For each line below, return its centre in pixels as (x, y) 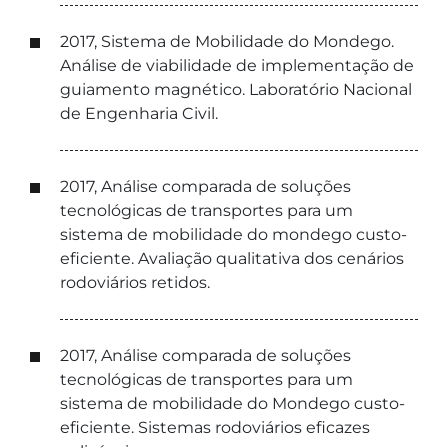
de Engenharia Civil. (139, 113)
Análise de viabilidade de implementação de (237, 65)
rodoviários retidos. (135, 282)
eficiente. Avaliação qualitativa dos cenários (232, 258)
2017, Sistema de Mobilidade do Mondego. (227, 41)
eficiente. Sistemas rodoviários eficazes (215, 427)
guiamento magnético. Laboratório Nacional (236, 89)
